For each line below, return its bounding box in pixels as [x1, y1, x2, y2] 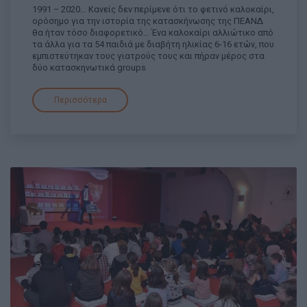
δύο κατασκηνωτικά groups [32, 62, 146, 73]
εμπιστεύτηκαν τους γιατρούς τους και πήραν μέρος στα [32, 50, 265, 61]
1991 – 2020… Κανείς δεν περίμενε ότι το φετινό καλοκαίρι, [32, 3, 274, 14]
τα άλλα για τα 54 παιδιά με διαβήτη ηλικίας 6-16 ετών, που [32, 38, 274, 49]
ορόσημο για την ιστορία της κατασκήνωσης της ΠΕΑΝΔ [32, 15, 263, 26]
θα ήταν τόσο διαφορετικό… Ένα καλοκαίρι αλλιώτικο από [32, 27, 273, 38]
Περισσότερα [53, 95, 107, 106]
